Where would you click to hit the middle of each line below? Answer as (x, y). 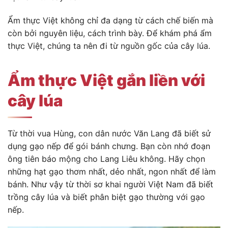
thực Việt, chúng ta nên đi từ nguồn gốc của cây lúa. (109, 46)
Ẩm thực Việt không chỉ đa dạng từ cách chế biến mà (110, 20)
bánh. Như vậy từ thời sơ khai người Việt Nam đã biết (110, 184)
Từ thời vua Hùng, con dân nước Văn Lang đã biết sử (109, 133)
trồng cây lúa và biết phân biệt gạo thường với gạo (106, 197)
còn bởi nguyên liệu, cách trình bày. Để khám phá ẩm (110, 33)
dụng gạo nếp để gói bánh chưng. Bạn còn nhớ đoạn (109, 146)
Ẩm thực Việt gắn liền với (106, 81)
